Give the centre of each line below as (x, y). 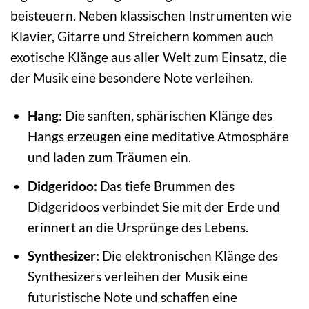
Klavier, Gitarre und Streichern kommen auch (142, 37)
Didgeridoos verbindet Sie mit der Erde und (153, 206)
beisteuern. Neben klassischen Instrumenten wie (151, 16)
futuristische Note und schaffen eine (132, 297)
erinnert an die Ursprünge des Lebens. (138, 227)
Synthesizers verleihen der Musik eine (137, 277)
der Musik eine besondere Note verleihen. (132, 78)
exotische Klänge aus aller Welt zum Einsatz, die (149, 57)
